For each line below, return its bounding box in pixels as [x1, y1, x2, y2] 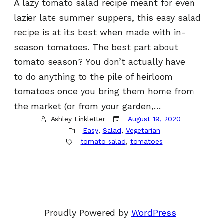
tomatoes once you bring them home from [14, 86, 194, 97]
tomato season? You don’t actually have [14, 56, 185, 67]
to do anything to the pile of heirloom [14, 71, 173, 82]
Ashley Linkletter [51, 115, 106, 123]
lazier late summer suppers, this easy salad [14, 12, 201, 23]
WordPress [131, 207, 176, 218]
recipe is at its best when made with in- [14, 27, 186, 38]
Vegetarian [125, 126, 160, 135]
